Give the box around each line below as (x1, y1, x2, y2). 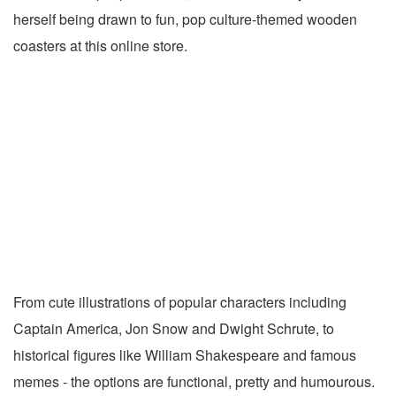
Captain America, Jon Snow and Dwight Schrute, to (13, 318, 334, 339)
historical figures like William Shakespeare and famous (13, 345, 356, 366)
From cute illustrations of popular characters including (13, 292, 346, 313)
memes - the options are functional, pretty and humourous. (13, 371, 375, 392)
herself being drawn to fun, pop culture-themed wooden (13, 9, 357, 30)
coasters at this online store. (13, 35, 187, 57)
